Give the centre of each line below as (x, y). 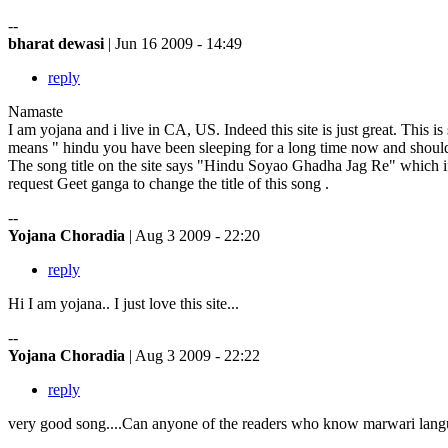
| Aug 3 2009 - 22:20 (194, 235)
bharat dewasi (58, 43)
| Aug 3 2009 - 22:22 (194, 355)
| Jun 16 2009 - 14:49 (175, 43)
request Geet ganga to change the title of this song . (168, 183)
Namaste (35, 111)
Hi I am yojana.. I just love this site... (123, 303)
